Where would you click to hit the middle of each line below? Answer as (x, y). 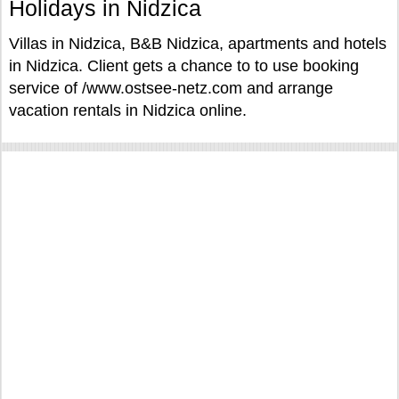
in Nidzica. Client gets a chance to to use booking (184, 66)
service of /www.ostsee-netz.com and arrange (171, 88)
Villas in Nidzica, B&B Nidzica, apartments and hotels (198, 44)
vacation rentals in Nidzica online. (128, 110)
